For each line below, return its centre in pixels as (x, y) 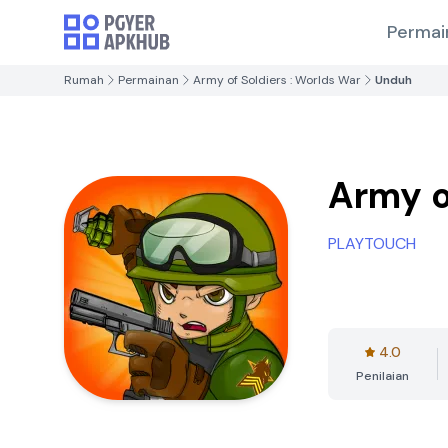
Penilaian (382, 376)
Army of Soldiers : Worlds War (277, 80)
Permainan (148, 80)
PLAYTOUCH (372, 243)
